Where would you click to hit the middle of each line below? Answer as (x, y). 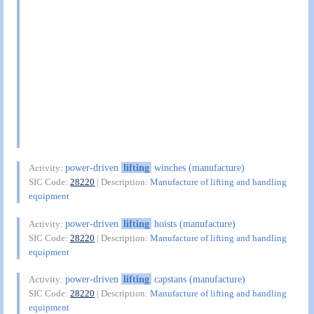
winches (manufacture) (198, 168)
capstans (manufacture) (198, 279)
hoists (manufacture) (193, 223)
